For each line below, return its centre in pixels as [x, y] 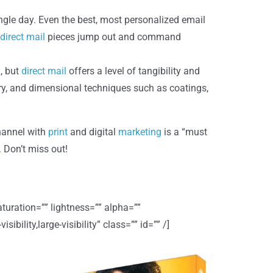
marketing [140, 132]
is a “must [184, 132]
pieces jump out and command [113, 37]
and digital [93, 132]
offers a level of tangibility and [133, 71]
